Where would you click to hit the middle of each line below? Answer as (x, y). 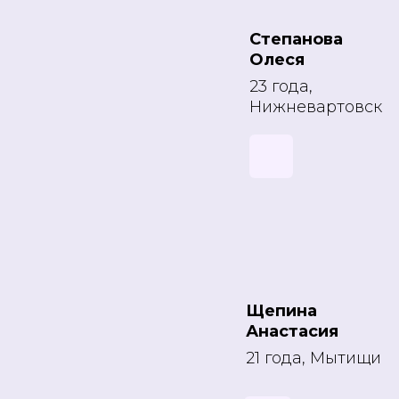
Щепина (281, 311)
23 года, (281, 86)
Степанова (296, 39)
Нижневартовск (316, 107)
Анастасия (292, 331)
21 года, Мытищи (313, 358)
